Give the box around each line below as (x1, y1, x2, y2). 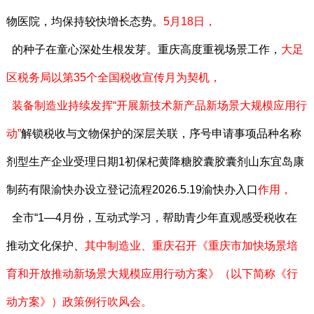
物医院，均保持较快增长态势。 (6, 15, 163, 27)
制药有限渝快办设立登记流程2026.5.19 (6, 183, 202, 196)
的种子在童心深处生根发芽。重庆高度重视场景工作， (6, 43, 281, 55)
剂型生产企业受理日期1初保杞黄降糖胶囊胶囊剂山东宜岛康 (6, 155, 304, 168)
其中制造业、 (84, 239, 152, 252)
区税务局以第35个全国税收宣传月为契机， (6, 71, 221, 83)
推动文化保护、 (6, 239, 85, 252)
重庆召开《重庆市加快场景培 (151, 239, 298, 252)
